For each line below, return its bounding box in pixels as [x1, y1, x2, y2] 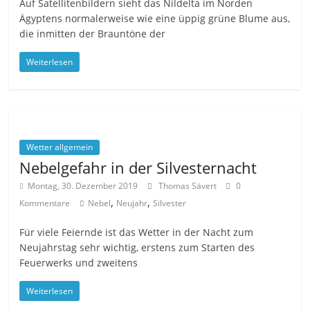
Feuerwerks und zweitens [19, 256, 138, 270]
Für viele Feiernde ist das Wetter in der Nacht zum [19, 226, 254, 239]
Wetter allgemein [26, 141, 93, 154]
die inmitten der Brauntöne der [19, 27, 166, 41]
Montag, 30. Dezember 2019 [28, 180, 138, 192]
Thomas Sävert [158, 180, 219, 192]
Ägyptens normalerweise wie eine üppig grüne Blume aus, [19, 12, 291, 26]
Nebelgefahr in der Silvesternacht [19, 157, 257, 179]
